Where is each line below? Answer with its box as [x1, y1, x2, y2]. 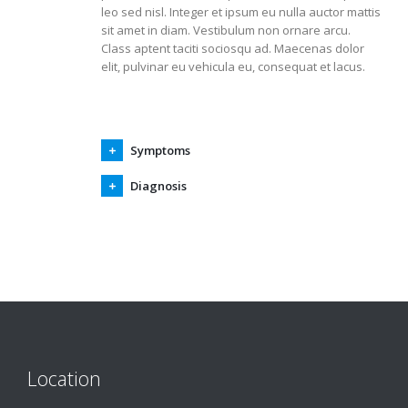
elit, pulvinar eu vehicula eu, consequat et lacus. [101, 58, 365, 76]
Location [27, 365, 101, 393]
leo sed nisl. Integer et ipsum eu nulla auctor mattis [101, 4, 381, 21]
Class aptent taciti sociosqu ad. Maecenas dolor [101, 40, 364, 57]
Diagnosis [130, 178, 187, 195]
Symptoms [130, 142, 190, 159]
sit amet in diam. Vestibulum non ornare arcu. [101, 22, 351, 39]
